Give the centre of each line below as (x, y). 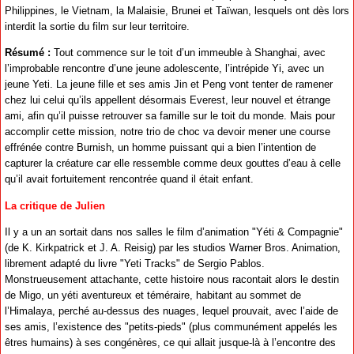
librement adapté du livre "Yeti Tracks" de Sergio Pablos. (135, 264)
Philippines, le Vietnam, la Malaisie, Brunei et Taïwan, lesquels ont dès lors (177, 10)
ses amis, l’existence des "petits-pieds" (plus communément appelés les (171, 327)
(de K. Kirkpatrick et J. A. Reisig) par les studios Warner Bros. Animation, (173, 248)
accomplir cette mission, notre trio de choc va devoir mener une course (168, 132)
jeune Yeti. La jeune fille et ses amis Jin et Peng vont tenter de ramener (169, 85)
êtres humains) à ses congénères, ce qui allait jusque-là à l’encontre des (170, 343)
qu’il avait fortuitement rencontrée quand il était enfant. (129, 179)
